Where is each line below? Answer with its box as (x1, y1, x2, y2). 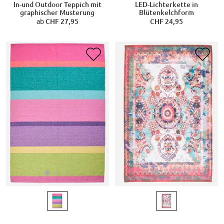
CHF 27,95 (45, 17, 78, 26)
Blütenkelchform (139, 8, 194, 17)
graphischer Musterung (20, 8, 95, 17)
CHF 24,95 (150, 17, 183, 26)
